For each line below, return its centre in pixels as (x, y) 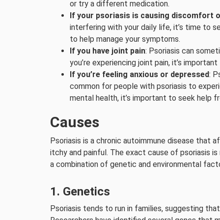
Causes (75, 122)
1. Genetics (80, 192)
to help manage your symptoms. (125, 39)
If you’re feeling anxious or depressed (139, 74)
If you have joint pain (108, 51)
